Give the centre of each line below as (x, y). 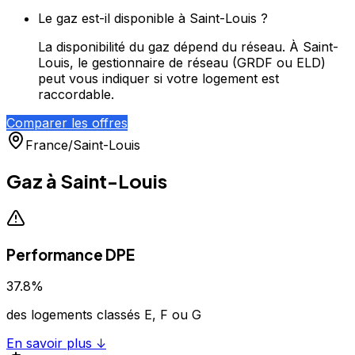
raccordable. (76, 94)
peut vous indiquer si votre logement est (158, 78)
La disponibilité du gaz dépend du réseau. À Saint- (188, 47)
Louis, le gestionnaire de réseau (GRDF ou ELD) (182, 63)
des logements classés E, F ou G (104, 315)
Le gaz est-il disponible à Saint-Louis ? (153, 18)
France (47, 145)
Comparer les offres (67, 123)
